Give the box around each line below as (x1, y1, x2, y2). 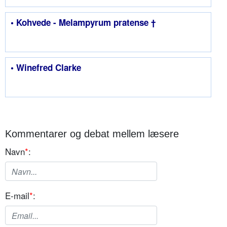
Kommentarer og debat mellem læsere (5, 128, 179, 140)
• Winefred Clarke (11, 61, 81, 74)
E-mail (5, 189, 29, 202)
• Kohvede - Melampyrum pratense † (11, 16, 156, 29)
